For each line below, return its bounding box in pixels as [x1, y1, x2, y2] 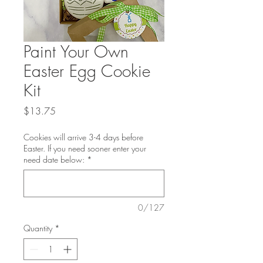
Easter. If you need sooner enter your [23, 143, 146, 154]
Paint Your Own [23, 41, 129, 62]
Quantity [23, 222, 52, 234]
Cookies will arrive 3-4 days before [23, 131, 143, 143]
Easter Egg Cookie [23, 60, 150, 82]
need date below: [23, 154, 85, 165]
